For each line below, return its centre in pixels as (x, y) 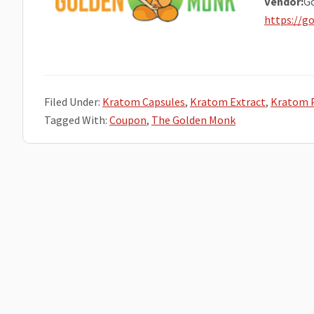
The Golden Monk (193, 120)
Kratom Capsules (144, 101)
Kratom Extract (228, 101)
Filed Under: (73, 101)
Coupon (128, 120)
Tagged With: (77, 120)
